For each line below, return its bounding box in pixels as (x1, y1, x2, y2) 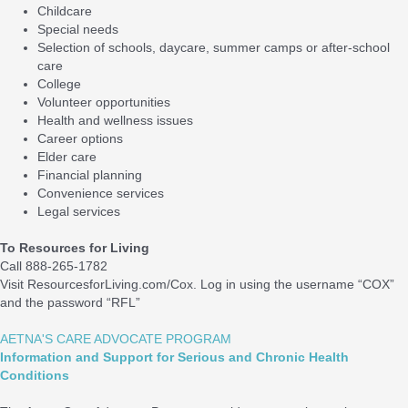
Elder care (37, 149, 97, 164)
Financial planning (37, 168, 143, 182)
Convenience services (37, 186, 165, 200)
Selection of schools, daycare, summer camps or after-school (37, 40, 391, 55)
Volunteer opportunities (37, 95, 171, 109)
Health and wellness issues (37, 113, 194, 127)
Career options (37, 131, 124, 146)
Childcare (37, 4, 93, 18)
